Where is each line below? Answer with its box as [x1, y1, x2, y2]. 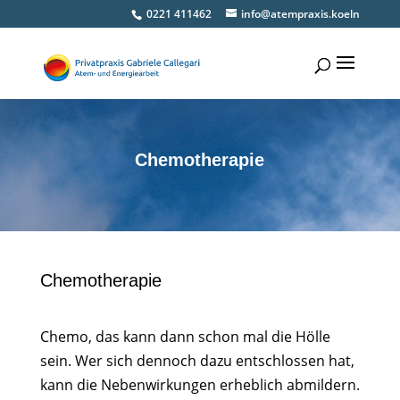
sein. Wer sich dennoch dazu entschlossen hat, [39, 351, 354, 371]
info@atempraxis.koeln [241, 6, 361, 21]
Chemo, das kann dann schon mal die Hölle [39, 327, 330, 346]
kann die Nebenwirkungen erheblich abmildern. [39, 375, 360, 395]
